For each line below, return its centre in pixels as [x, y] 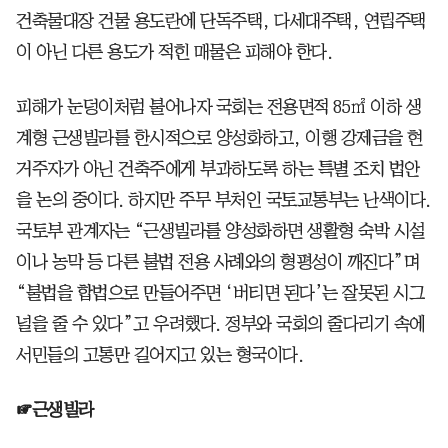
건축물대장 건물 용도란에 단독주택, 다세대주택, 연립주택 [221, 21]
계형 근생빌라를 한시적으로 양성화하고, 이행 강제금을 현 [219, 138]
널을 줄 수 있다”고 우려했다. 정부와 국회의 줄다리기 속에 [220, 324]
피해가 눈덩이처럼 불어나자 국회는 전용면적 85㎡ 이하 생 [218, 107]
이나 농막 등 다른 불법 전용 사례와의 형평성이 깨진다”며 [217, 262]
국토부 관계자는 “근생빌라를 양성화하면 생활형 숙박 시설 [220, 231]
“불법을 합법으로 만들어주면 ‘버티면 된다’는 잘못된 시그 [220, 293]
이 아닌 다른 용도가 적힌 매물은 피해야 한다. [174, 52]
